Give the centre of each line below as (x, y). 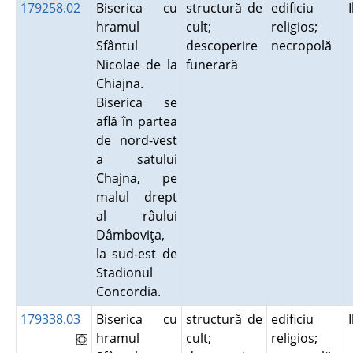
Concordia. (131, 292)
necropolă (304, 46)
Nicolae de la (136, 65)
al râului (136, 216)
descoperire (221, 46)
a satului (136, 159)
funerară (215, 65)
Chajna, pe (136, 178)
